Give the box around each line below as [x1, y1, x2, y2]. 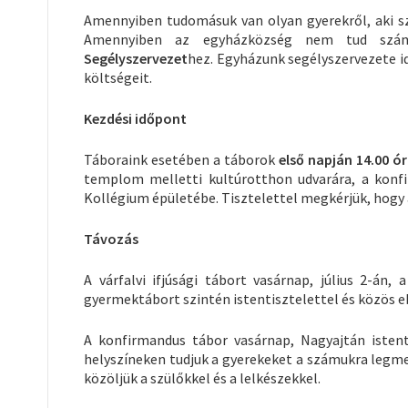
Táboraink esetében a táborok [84, 149, 280, 168]
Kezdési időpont [84, 108, 187, 127]
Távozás [84, 229, 138, 248]
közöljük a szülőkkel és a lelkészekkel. [84, 368, 321, 387]
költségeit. [84, 67, 152, 87]
